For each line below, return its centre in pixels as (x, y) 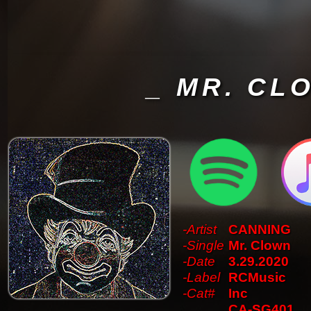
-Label (201, 277)
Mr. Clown (260, 245)
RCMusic (257, 277)
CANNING (260, 229)
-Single (203, 245)
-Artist (200, 229)
